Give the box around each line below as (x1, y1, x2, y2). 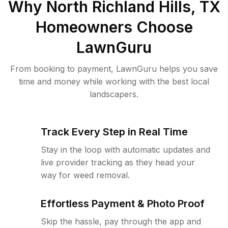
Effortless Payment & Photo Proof (41, 197, 205, 210)
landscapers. (90, 89, 138, 99)
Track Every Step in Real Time (41, 126, 188, 138)
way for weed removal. (41, 170, 130, 180)
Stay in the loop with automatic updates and (41, 145, 210, 155)
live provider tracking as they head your (41, 157, 195, 167)
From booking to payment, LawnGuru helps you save (10, 64, 218, 74)
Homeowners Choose (35, 18, 193, 36)
